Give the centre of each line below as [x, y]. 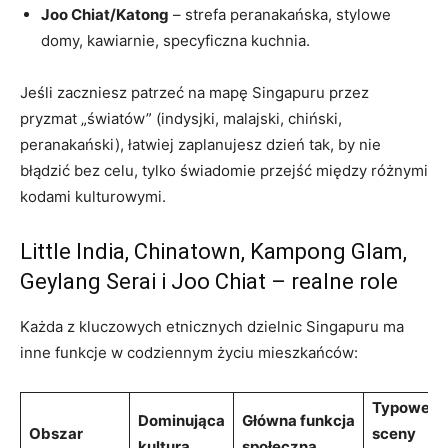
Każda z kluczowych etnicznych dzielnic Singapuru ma [212, 326]
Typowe [401, 407]
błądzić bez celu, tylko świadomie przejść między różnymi [224, 170]
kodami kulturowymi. [93, 196]
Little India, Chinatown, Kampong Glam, [213, 251]
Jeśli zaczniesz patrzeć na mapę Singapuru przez [194, 92]
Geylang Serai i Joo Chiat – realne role [209, 281]
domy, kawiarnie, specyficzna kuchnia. [175, 40]
